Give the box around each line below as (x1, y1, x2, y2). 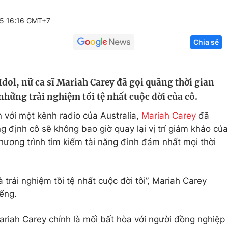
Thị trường (164, 102, 206, 112)
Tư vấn (164, 122, 192, 132)
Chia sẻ (193, 38, 219, 46)
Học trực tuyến (39, 83, 99, 93)
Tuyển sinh (39, 64, 83, 74)
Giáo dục (39, 44, 76, 54)
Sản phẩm (164, 83, 205, 93)
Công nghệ (164, 44, 209, 54)
